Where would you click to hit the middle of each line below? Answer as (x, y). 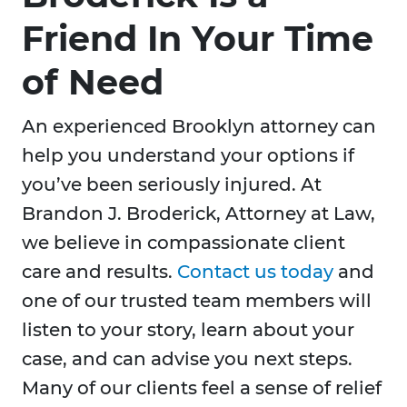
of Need (93, 83)
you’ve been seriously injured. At (172, 185)
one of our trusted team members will (197, 301)
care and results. (99, 272)
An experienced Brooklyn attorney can (199, 127)
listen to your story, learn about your (188, 330)
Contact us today (255, 272)
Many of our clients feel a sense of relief (202, 388)
